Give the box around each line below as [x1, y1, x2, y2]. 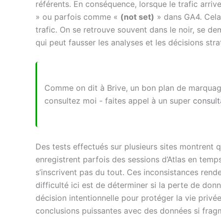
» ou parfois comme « [36, 12, 120, 22]
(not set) [120, 12, 154, 22]
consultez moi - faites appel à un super [44, 96, 193, 106]
